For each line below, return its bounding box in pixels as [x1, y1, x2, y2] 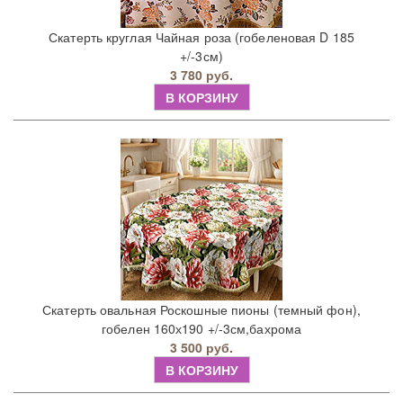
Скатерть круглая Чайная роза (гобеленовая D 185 [49, 28, 354, 47]
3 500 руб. [170, 338, 233, 357]
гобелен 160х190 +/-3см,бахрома [102, 319, 301, 338]
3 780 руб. [170, 66, 233, 85]
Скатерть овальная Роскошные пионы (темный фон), [42, 300, 361, 319]
